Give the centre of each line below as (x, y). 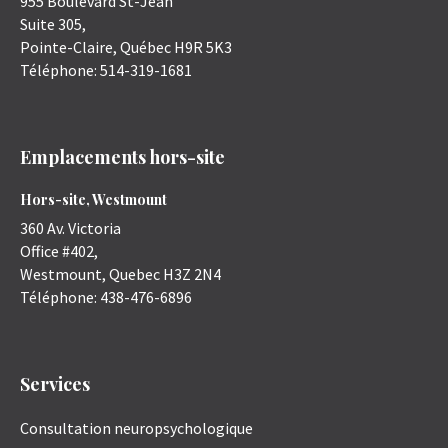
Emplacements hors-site (122, 157)
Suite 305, (53, 24)
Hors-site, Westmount (93, 200)
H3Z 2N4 (192, 274)
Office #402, (59, 251)
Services (55, 384)
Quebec (134, 274)
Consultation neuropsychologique (136, 428)
